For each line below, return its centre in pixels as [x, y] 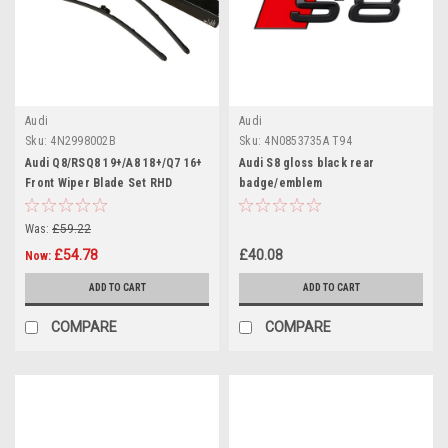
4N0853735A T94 [308, 140]
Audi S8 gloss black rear [306, 162]
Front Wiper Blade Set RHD [99, 182]
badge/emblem [280, 182]
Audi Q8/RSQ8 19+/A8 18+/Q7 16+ [114, 162]
